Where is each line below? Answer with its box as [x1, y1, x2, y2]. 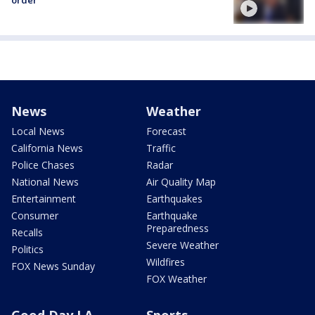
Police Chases [11, 158, 75, 172]
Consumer [11, 209, 58, 223]
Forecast [146, 124, 186, 139]
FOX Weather [146, 272, 207, 286]
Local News [11, 124, 65, 139]
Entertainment [11, 192, 76, 206]
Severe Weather [146, 238, 219, 252]
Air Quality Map [146, 175, 216, 189]
